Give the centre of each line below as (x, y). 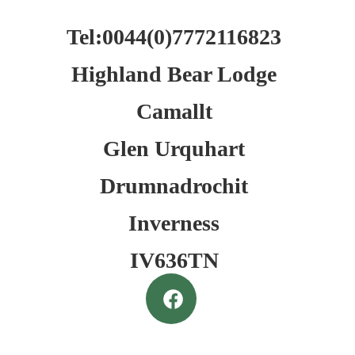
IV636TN (174, 260)
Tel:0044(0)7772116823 (174, 37)
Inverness (174, 223)
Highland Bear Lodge (174, 74)
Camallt (174, 111)
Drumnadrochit (174, 186)
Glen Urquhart (174, 149)
